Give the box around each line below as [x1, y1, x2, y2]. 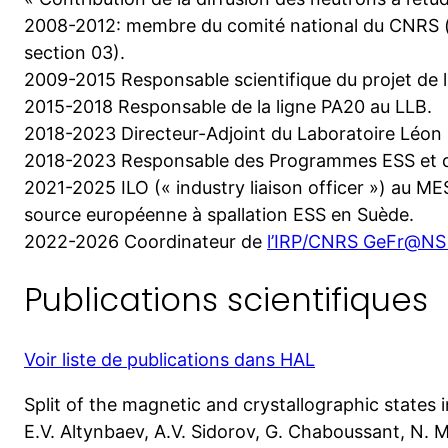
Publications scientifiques [24, 277, 428, 323]
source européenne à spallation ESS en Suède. [24, 203, 414, 225]
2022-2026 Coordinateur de [24, 230, 267, 252]
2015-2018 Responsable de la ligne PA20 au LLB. [24, 95, 432, 117]
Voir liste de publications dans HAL [24, 348, 315, 370]
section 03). [24, 41, 125, 63]
